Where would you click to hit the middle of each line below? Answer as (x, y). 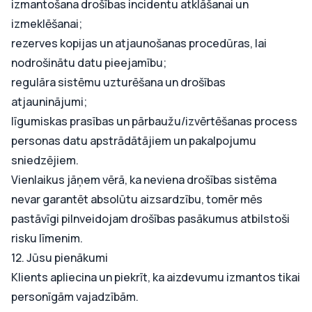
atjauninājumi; (49, 102)
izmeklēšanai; (47, 24)
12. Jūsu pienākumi (60, 258)
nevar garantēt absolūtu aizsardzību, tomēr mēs (137, 199)
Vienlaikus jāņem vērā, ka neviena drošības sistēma (144, 180)
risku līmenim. (47, 238)
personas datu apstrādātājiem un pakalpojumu (134, 141)
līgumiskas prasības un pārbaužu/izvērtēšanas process (154, 121)
